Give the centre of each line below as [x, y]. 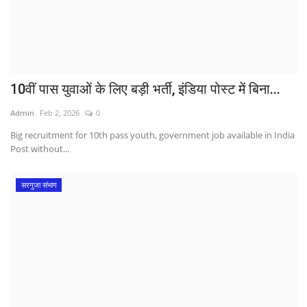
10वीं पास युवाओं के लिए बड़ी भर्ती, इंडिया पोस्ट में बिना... [145, 89]
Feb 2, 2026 [60, 113]
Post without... [40, 149]
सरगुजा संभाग [39, 185]
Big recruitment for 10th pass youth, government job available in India [152, 135]
